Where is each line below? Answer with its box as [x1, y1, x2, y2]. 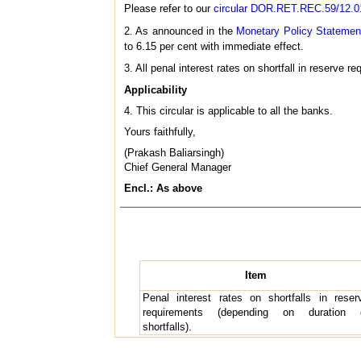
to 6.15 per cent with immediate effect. [124, 39, 304, 52]
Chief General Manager [124, 160, 231, 173]
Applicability [124, 83, 187, 96]
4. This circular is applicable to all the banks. [124, 104, 333, 117]
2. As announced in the [124, 24, 237, 37]
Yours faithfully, [124, 125, 196, 138]
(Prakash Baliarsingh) [124, 146, 224, 159]
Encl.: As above [124, 181, 202, 194]
